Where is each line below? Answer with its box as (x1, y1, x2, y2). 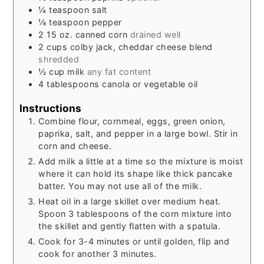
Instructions (19, 102, 82, 115)
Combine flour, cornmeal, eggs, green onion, (38, 116, 226, 127)
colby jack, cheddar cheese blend (70, 41, 213, 52)
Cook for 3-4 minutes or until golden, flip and (38, 236, 230, 247)
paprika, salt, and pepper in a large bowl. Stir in (38, 128, 238, 139)
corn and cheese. (38, 141, 112, 151)
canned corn (75, 29, 128, 39)
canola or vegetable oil (102, 78, 198, 89)
